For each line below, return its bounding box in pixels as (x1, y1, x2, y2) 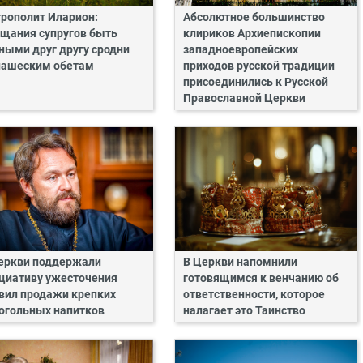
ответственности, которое (182, 288, 325, 302)
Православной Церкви (182, 91, 305, 105)
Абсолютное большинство (182, 10, 325, 24)
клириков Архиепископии (182, 26, 321, 41)
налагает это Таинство (182, 304, 305, 318)
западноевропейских (182, 42, 298, 57)
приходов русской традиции (182, 58, 335, 73)
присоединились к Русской (182, 75, 328, 89)
